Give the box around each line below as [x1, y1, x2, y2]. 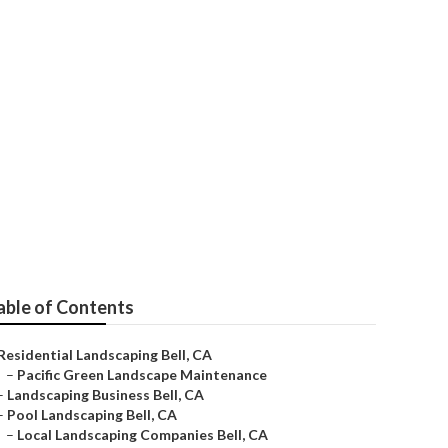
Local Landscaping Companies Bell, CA [17, 426, 268, 443]
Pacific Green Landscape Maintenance [17, 366, 267, 383]
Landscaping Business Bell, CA [7, 386, 204, 403]
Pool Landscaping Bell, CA [7, 406, 177, 423]
